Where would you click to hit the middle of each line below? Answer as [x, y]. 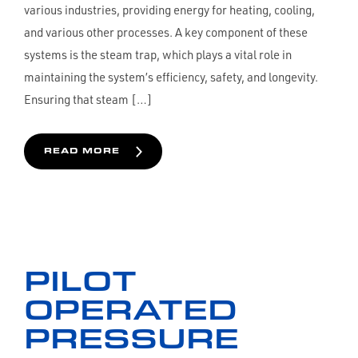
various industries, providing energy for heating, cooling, [169, 10]
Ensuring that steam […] [88, 99]
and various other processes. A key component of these [166, 32]
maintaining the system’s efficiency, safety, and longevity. [171, 77]
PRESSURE [131, 336]
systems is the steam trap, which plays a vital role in [158, 55]
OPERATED [131, 308]
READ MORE [82, 150]
